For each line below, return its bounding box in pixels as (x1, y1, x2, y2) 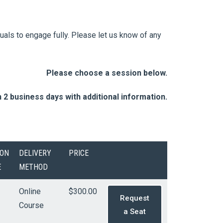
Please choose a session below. (46, 68, 167, 78)
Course (19, 201, 44, 210)
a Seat (123, 207, 146, 216)
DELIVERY (19, 148, 51, 158)
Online (19, 187, 41, 196)
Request (120, 194, 149, 203)
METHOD (19, 162, 48, 172)
